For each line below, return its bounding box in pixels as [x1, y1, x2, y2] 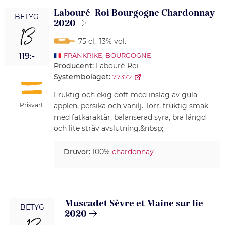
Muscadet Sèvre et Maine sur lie [64, 197, 203, 210]
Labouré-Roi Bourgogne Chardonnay [53, 7, 214, 20]
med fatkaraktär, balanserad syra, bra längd [53, 113, 206, 122]
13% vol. [99, 37, 126, 46]
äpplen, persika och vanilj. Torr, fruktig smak [53, 101, 208, 111]
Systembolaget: [53, 72, 110, 82]
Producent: [53, 61, 96, 71]
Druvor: [63, 147, 90, 157]
